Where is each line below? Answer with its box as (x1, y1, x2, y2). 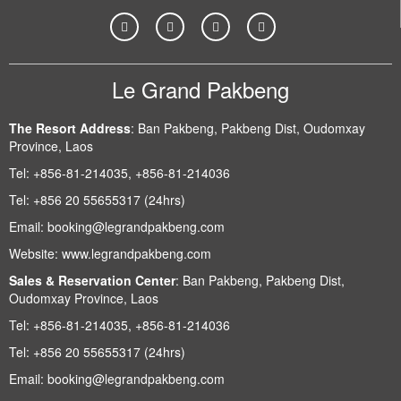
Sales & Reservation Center (9, 271, 175, 289)
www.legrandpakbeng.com (62, 244, 211, 262)
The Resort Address (9, 119, 131, 137)
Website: (9, 244, 62, 262)
